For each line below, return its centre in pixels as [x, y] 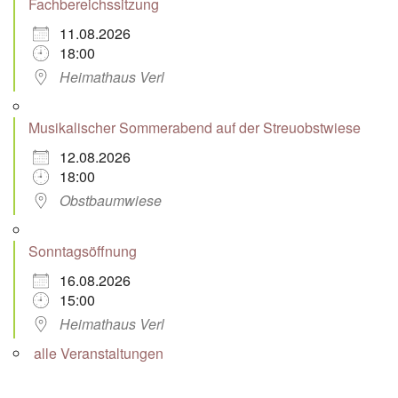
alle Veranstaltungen [99, 353]
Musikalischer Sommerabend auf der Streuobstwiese [195, 127]
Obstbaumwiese [111, 200]
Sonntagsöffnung [83, 251]
